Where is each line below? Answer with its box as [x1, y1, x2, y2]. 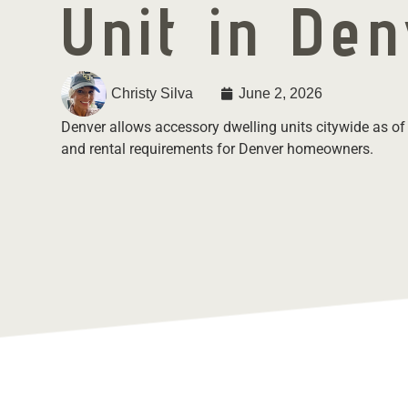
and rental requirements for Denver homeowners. [61, 140, 374, 158]
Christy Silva [111, 86, 194, 102]
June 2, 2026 [239, 86, 323, 102]
